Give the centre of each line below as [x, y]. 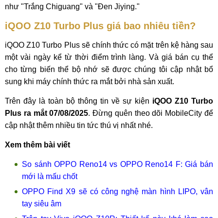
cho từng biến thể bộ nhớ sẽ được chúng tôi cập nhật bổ [109, 69]
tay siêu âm [42, 204]
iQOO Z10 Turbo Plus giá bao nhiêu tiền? [100, 26]
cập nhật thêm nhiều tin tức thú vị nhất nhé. [79, 125]
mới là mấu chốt [50, 176]
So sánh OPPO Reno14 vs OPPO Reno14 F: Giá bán [118, 164]
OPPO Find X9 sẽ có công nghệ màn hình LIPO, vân [118, 191]
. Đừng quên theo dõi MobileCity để [151, 113]
